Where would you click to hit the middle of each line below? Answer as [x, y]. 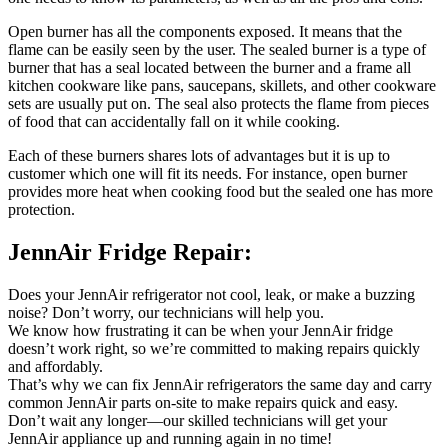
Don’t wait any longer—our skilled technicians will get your [197, 420]
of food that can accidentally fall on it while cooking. [174, 122]
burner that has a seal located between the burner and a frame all [209, 68]
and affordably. [55, 366]
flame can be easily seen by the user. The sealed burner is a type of [217, 50]
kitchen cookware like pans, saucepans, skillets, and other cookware [222, 86]
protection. [41, 210]
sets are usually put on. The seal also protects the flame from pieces [218, 104]
